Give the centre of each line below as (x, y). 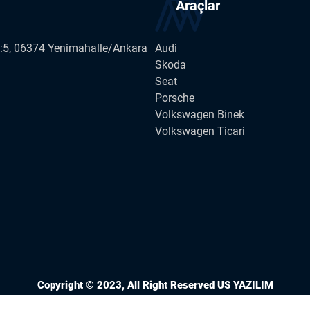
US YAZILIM (245, 285)
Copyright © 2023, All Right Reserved (127, 285)
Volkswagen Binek (200, 115)
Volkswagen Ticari (200, 131)
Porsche (175, 98)
